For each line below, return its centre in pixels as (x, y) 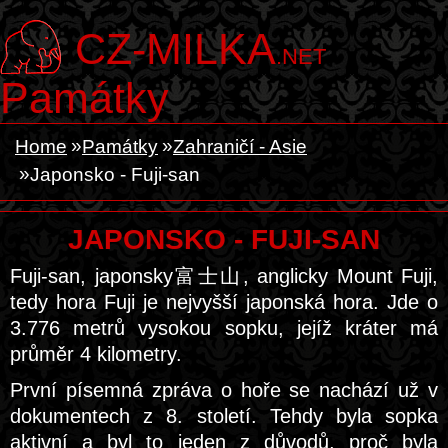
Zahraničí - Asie (240, 146)
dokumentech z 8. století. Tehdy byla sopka (224, 416)
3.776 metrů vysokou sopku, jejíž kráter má (224, 328)
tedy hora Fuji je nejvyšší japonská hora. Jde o (224, 302)
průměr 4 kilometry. (96, 354)
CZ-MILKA (175, 49)
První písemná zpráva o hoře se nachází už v (224, 390)
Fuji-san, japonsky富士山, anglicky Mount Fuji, (224, 276)
